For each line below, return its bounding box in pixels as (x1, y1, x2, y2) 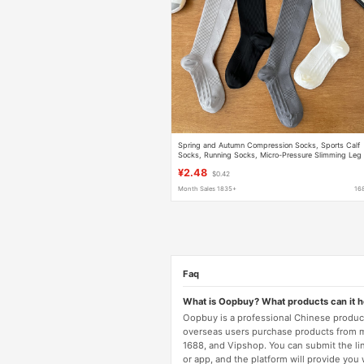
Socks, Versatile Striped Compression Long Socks (178, 159, 353, 169)
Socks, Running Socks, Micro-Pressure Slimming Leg (178, 149, 362, 159)
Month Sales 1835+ (178, 185, 237, 193)
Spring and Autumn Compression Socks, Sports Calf (178, 140, 361, 149)
